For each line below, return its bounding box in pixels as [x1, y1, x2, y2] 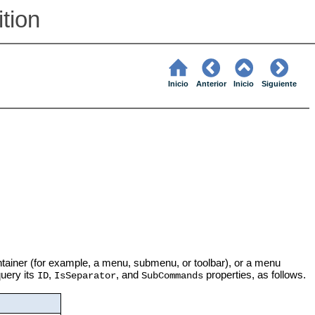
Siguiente [262, 79, 297, 89]
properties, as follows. [202, 269, 306, 281]
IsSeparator [53, 271, 116, 282]
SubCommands [141, 271, 203, 282]
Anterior [195, 79, 226, 89]
